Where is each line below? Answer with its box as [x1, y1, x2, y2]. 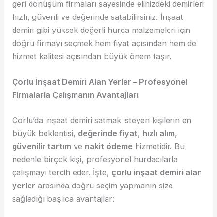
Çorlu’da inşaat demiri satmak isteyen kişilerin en [12, 115, 192, 125]
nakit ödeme [85, 141, 133, 151]
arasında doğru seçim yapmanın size [35, 181, 173, 190]
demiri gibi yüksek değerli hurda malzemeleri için [12, 25, 191, 35]
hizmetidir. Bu [133, 141, 185, 151]
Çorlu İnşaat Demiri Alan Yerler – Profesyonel [12, 77, 188, 87]
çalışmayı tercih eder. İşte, [12, 168, 112, 177]
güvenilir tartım [12, 141, 72, 151]
